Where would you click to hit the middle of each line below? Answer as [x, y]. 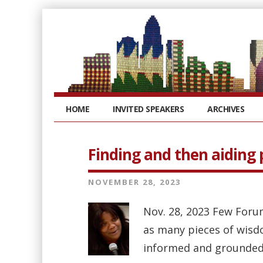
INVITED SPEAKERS [148, 109]
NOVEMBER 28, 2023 [134, 182]
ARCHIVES [226, 109]
